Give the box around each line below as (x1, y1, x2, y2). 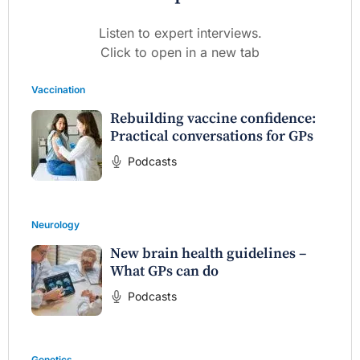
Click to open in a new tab (100, 43, 260, 60)
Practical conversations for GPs (110, 126, 313, 145)
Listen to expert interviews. (98, 24, 262, 41)
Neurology (31, 218, 80, 231)
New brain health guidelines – (110, 243, 306, 263)
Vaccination (31, 83, 85, 96)
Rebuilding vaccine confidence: (110, 108, 316, 128)
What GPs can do (110, 261, 219, 280)
